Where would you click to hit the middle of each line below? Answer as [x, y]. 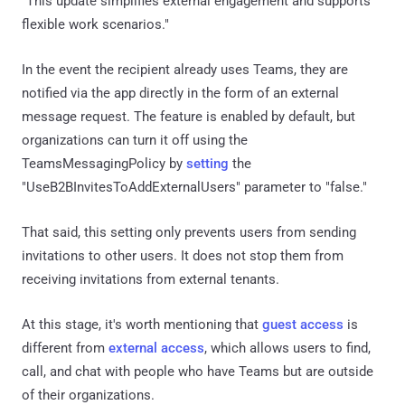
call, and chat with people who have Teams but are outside [198, 371]
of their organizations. [88, 395]
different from [65, 348]
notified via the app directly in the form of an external [180, 93]
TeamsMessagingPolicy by [104, 163]
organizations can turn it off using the [135, 140]
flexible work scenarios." [95, 24]
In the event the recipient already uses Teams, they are [185, 69]
